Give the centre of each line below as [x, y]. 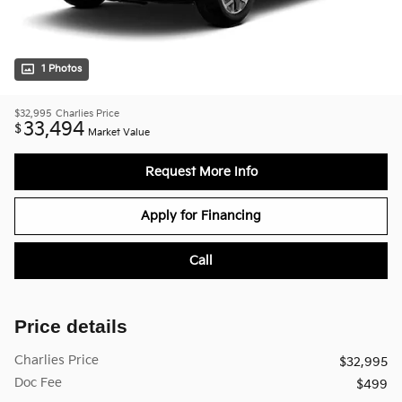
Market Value [119, 132]
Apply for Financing [201, 216]
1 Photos [61, 69]
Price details [71, 327]
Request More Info [201, 171]
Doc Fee [38, 383]
